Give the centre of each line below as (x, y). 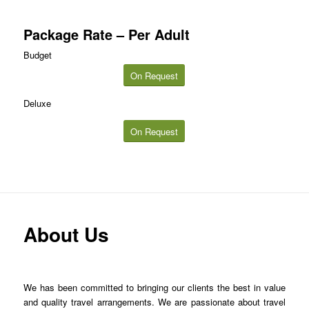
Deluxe (37, 103)
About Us (66, 234)
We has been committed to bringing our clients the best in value (154, 287)
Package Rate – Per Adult (106, 34)
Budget (37, 54)
